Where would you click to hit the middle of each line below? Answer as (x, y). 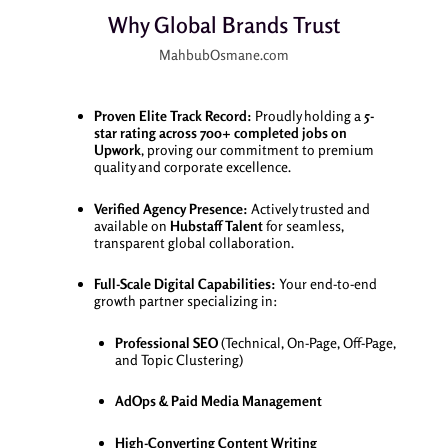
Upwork (117, 150)
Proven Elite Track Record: (172, 116)
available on (131, 225)
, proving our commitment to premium (257, 150)
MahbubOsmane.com (224, 54)
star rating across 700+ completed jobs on (220, 133)
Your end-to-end (326, 284)
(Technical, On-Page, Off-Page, (306, 342)
